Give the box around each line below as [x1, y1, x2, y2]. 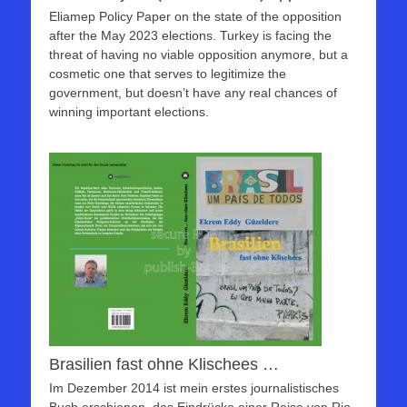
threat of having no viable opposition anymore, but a [49, 47, 348, 63]
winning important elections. [49, 104, 209, 120]
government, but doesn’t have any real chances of [49, 85, 337, 101]
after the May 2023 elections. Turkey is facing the [49, 28, 332, 44]
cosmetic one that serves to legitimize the [49, 66, 286, 82]
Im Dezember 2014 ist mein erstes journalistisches [49, 381, 339, 396]
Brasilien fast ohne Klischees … [49, 355, 279, 374]
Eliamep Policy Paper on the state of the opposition [49, 9, 342, 25]
